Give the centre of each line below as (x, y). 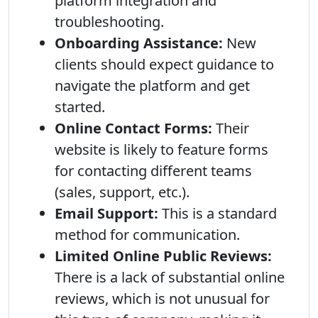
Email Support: (106, 213)
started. (80, 107)
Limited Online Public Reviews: (163, 256)
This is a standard (218, 213)
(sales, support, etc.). (122, 192)
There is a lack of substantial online (170, 277)
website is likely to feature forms (161, 149)
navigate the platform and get (152, 86)
